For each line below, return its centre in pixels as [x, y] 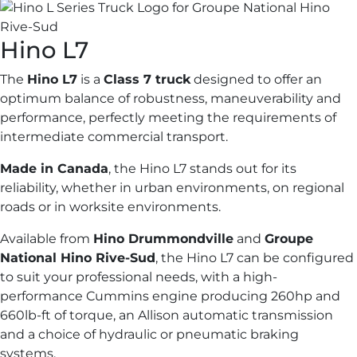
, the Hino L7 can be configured [255, 257]
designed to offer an [256, 79]
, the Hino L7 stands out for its [202, 168]
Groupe [289, 238]
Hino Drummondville [163, 238]
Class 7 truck [147, 79]
